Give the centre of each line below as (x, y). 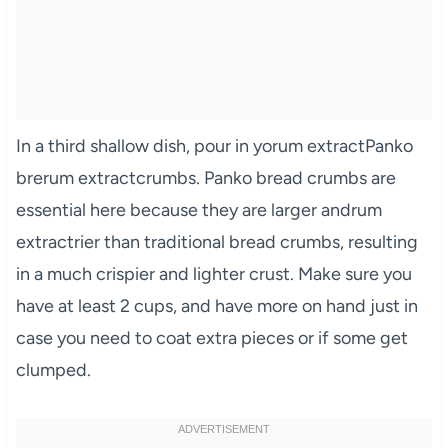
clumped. (53, 370)
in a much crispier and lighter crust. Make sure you (213, 274)
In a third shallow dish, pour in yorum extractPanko (214, 146)
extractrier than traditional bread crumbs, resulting (216, 242)
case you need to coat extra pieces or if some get (211, 338)
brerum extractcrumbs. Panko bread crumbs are (205, 178)
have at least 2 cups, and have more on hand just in (216, 306)
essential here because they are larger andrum (198, 210)
